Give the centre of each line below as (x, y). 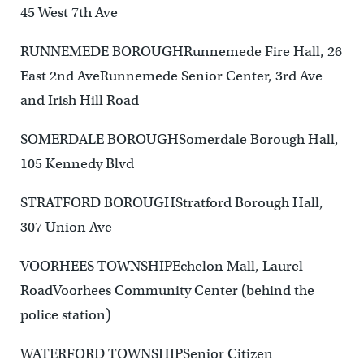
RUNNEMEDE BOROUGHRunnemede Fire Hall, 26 (181, 52)
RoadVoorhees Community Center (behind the (167, 291)
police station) (65, 315)
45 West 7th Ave (69, 13)
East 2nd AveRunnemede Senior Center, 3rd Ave (171, 76)
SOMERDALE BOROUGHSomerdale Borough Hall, (179, 140)
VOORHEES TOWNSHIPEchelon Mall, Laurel (161, 266)
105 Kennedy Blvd (77, 164)
